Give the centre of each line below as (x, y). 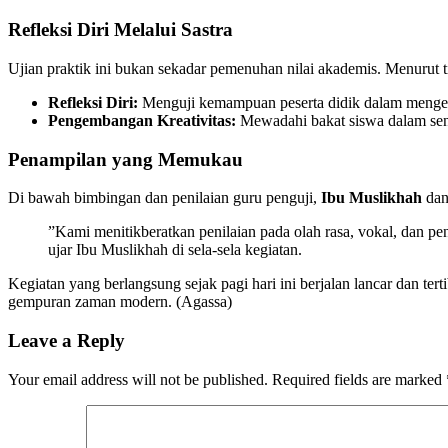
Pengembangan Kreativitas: (142, 120)
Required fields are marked (359, 379)
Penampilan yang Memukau (125, 159)
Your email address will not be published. (138, 379)
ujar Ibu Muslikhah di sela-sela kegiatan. (175, 250)
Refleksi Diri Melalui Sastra (120, 30)
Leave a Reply (66, 341)
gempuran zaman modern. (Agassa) (120, 302)
